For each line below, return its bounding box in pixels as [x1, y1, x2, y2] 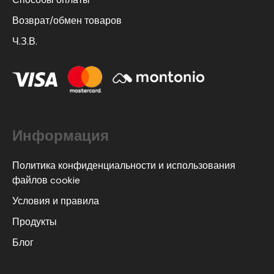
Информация [12, 126, 109, 146]
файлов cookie [12, 174, 80, 187]
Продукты [12, 215, 57, 229]
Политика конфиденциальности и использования [12, 159, 235, 172]
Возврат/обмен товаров [12, 13, 122, 27]
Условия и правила [12, 194, 99, 208]
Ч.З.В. [12, 34, 37, 48]
